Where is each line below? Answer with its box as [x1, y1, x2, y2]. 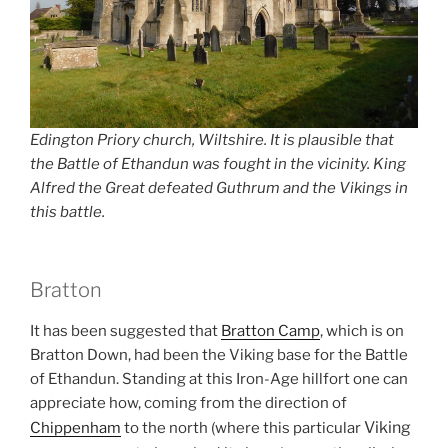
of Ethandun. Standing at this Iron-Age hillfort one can [30, 370, 408, 389]
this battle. [30, 202, 105, 221]
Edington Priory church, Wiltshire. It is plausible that [30, 130, 394, 149]
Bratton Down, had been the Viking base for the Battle [30, 346, 408, 365]
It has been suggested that [30, 322, 221, 341]
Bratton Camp [221, 322, 320, 341]
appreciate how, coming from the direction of [30, 394, 347, 413]
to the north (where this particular [121, 419, 364, 438]
